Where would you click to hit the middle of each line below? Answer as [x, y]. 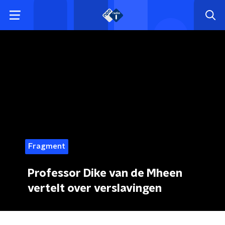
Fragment [47, 146]
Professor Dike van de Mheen [105, 173]
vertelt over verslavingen [95, 188]
